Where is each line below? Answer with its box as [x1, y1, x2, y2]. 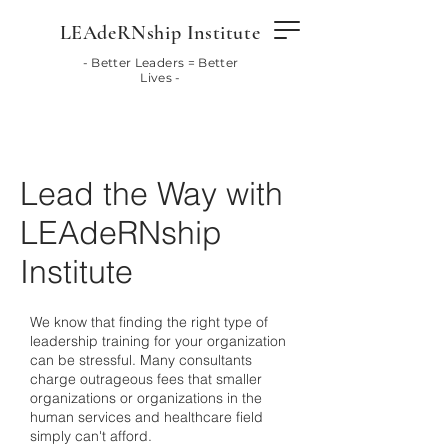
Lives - [140, 70, 181, 85]
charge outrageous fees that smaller [30, 370, 262, 388]
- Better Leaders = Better [82, 55, 239, 70]
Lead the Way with [20, 174, 283, 213]
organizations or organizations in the [30, 389, 262, 407]
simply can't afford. [30, 427, 152, 445]
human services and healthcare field [30, 408, 263, 426]
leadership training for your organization [30, 332, 286, 350]
